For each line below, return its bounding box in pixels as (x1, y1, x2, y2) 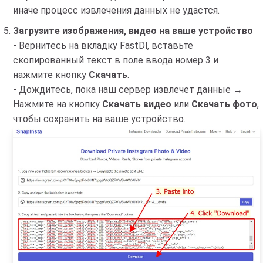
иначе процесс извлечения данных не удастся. (13, 4, 220, 16)
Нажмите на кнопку (13, 98, 102, 110)
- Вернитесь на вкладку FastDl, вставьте (13, 39, 193, 51)
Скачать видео (102, 98, 171, 110)
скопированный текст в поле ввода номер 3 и (13, 54, 218, 66)
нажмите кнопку (13, 69, 89, 80)
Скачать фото (191, 98, 257, 110)
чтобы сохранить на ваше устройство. (13, 113, 186, 124)
